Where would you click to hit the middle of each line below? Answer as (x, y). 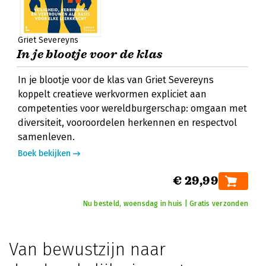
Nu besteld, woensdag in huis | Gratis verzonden (165, 204)
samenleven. (46, 137)
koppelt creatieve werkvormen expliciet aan (112, 94)
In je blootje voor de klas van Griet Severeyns (116, 80)
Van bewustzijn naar (87, 249)
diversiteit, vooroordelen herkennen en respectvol (127, 123)
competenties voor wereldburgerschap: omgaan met (132, 108)
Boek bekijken (44, 153)
